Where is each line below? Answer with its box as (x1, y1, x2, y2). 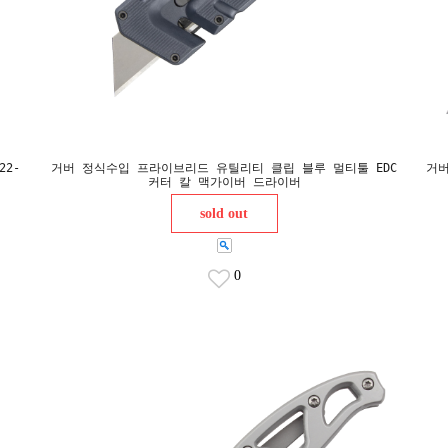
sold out (200, 206, 248, 221)
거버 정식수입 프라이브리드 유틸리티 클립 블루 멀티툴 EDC (51, 161, 397, 175)
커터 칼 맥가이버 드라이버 (147, 175, 301, 189)
